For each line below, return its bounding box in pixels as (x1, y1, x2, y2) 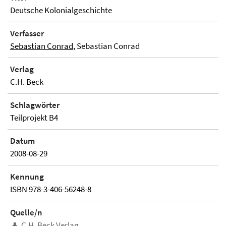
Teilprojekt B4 (10, 112, 58, 123)
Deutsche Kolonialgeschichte (10, 5, 112, 16)
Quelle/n (10, 207, 42, 218)
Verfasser (10, 28, 44, 39)
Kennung (10, 171, 44, 182)
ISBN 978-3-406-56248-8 (10, 184, 91, 195)
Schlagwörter (10, 99, 60, 110)
